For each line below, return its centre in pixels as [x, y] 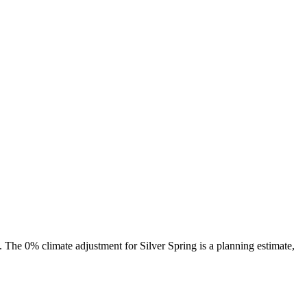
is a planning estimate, [246, 246]
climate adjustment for [89, 246]
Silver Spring [168, 246]
